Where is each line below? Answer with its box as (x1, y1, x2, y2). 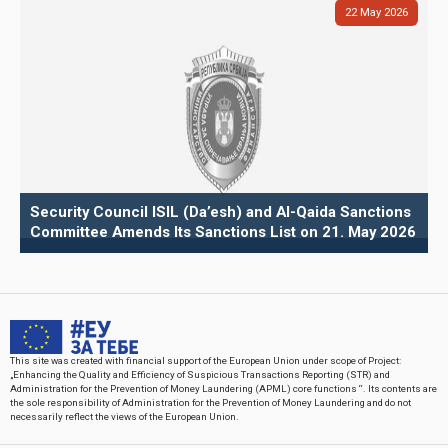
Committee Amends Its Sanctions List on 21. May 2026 (30, 222, 416, 241)
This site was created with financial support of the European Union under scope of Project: (10, 355, 401, 367)
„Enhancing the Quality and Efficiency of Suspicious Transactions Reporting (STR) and (10, 369, 390, 381)
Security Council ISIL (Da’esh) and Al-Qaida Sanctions (30, 202, 411, 221)
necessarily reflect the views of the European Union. (10, 411, 239, 423)
